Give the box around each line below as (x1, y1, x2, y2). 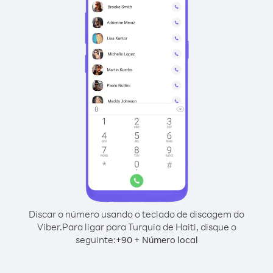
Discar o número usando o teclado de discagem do (29, 208, 244, 220)
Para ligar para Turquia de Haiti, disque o (62, 221, 236, 233)
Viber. (37, 221, 62, 233)
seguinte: (75, 233, 116, 246)
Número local (141, 234, 198, 246)
